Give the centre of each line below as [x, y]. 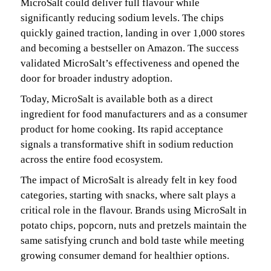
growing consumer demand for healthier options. [125, 255]
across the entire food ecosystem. [92, 159]
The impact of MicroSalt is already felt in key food [129, 180]
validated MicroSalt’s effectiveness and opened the [130, 63]
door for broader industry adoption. [96, 78]
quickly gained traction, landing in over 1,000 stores [133, 33]
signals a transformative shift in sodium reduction [127, 144]
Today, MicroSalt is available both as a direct [117, 99]
